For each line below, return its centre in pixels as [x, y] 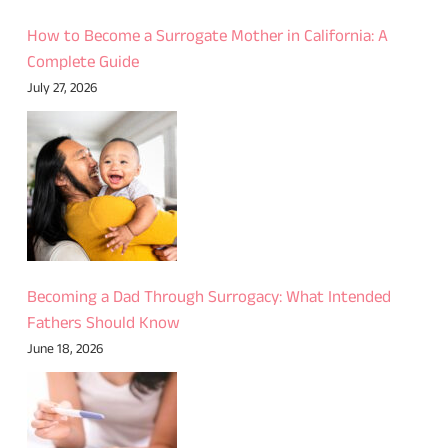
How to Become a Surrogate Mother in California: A [207, 37]
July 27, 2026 [61, 89]
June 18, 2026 [64, 350]
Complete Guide [82, 63]
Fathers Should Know [103, 324]
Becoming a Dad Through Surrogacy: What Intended [208, 298]
